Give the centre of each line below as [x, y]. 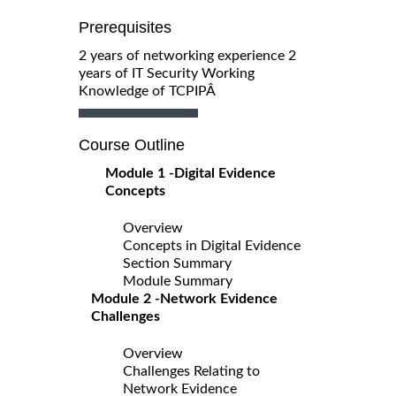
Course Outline [132, 145]
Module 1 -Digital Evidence [190, 173]
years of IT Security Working [167, 73]
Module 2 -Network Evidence [184, 298]
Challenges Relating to [191, 371]
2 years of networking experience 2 [187, 55]
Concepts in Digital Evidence [212, 245]
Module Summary [178, 281]
